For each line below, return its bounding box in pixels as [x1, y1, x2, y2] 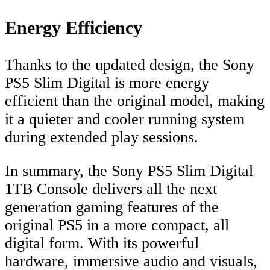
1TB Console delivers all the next [5, 180, 217, 198]
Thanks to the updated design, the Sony [5, 56, 254, 74]
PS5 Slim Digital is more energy [5, 74, 209, 92]
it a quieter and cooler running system [5, 110, 245, 128]
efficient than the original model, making [5, 92, 265, 110]
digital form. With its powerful [5, 234, 199, 252]
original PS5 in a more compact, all [5, 216, 229, 234]
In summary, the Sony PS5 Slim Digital [5, 162, 253, 180]
